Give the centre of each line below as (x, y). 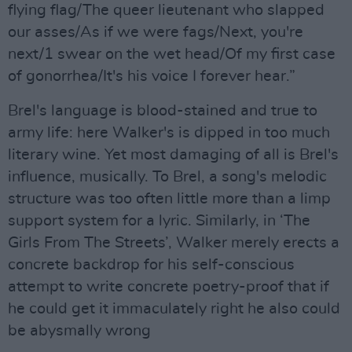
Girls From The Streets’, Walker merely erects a (174, 243)
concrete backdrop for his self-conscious (151, 265)
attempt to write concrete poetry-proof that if (169, 287)
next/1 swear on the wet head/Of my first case (172, 54)
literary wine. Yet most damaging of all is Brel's (173, 155)
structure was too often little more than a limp (169, 199)
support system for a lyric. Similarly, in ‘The (159, 221)
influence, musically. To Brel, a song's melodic (167, 177)
